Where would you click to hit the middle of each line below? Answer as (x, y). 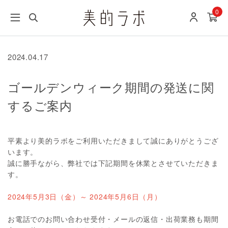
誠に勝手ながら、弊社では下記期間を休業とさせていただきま (113, 163)
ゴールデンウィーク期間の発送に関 (111, 87)
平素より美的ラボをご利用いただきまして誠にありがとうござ (113, 140)
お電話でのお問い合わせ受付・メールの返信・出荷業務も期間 (113, 219)
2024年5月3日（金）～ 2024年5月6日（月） (85, 196)
